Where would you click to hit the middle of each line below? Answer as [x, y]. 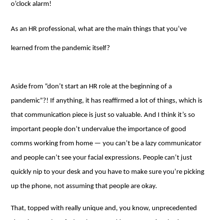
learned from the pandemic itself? [61, 48]
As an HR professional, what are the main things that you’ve [99, 29]
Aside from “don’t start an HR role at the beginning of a [92, 86]
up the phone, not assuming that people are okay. [84, 186]
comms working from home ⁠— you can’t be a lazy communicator [106, 143]
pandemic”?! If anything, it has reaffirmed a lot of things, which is [107, 101]
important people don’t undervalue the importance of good [99, 129]
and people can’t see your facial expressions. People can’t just [102, 158]
